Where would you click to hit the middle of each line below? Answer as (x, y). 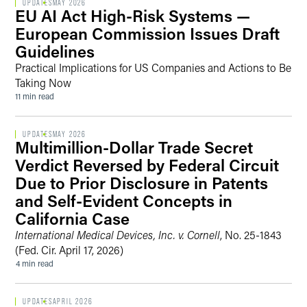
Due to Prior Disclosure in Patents (142, 183)
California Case (72, 218)
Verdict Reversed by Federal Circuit (147, 165)
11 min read (34, 96)
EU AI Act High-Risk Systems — (133, 15)
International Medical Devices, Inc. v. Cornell (118, 235)
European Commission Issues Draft (147, 33)
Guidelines (55, 51)
